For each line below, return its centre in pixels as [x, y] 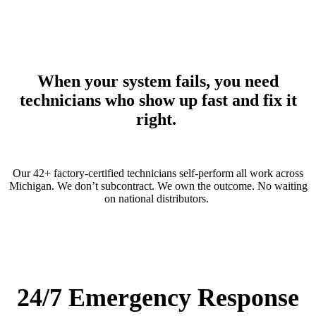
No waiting [282, 186]
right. [156, 119]
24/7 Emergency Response [158, 297]
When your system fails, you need [158, 81]
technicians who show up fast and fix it [158, 100]
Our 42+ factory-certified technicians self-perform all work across [158, 173]
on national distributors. [157, 198]
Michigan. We [42, 186]
